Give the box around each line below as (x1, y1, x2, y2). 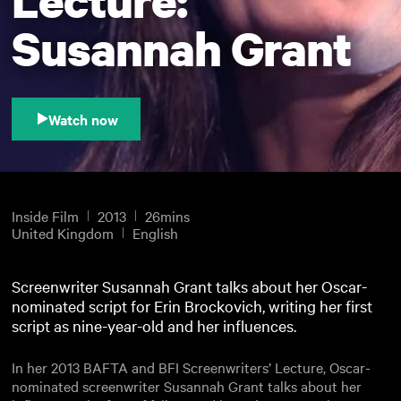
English (132, 222, 179, 243)
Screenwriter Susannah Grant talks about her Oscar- (12, 275, 368, 296)
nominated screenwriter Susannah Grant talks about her (12, 375, 363, 396)
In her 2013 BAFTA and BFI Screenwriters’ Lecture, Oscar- (12, 356, 371, 377)
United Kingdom (12, 222, 115, 243)
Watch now (48, 109, 119, 129)
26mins (145, 206, 191, 226)
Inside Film (12, 206, 80, 226)
